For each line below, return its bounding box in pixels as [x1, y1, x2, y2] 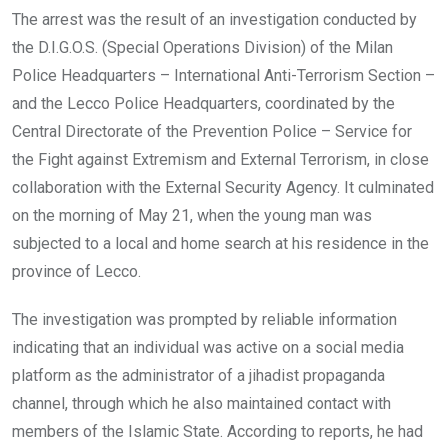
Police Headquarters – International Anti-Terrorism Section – [12, 66, 435, 86]
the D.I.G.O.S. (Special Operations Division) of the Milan [12, 38, 393, 58]
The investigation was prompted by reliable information [12, 310, 397, 330]
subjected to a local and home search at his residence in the [12, 234, 429, 254]
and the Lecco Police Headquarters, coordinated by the [12, 94, 395, 114]
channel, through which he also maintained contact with [12, 394, 391, 414]
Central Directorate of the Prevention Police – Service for [12, 122, 412, 142]
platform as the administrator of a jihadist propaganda [12, 366, 385, 386]
